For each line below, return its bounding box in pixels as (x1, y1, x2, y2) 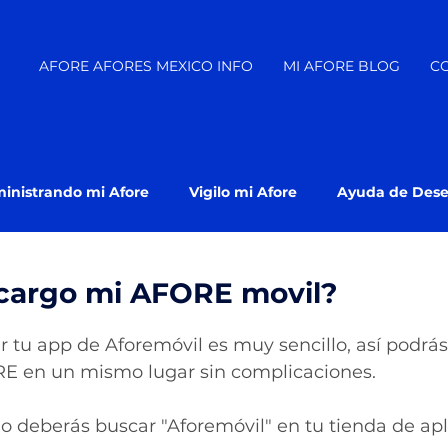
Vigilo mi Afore (189, 182, 297, 201)
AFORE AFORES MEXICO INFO (39, 57, 253, 75)
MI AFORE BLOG (283, 57, 400, 75)
